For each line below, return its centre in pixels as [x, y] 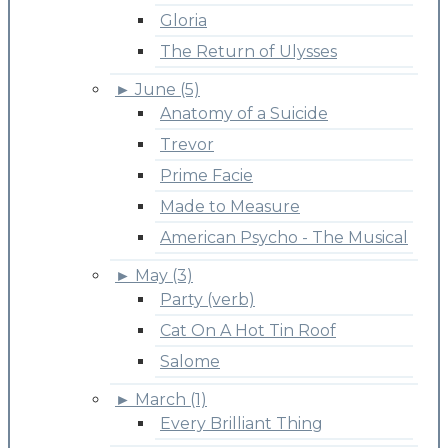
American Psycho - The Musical [284, 237]
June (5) [167, 89]
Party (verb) [207, 299]
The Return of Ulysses [248, 51]
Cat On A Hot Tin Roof [248, 330]
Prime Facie [206, 175]
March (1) [171, 399]
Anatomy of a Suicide [244, 113]
